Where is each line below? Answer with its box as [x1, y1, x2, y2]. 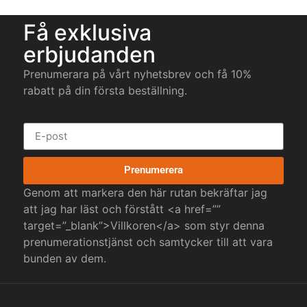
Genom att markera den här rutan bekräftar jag [23, 185, 267, 199]
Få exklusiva [23, 19, 151, 47]
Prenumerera [124, 164, 183, 177]
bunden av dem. [23, 251, 106, 265]
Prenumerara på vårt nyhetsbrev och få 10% [23, 67, 251, 82]
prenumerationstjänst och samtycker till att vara [23, 234, 273, 249]
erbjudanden [23, 41, 156, 69]
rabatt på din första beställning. [23, 84, 187, 98]
